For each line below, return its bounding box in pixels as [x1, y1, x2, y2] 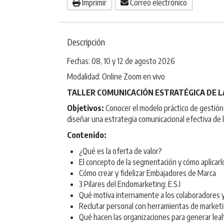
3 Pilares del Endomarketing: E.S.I [78, 178, 180, 189]
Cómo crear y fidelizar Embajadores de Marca [78, 167, 216, 178]
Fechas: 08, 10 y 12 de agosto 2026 [66, 55, 175, 66]
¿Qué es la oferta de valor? [78, 145, 162, 156]
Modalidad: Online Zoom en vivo [66, 71, 165, 82]
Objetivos [66, 103, 101, 113]
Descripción [66, 36, 105, 47]
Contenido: [66, 129, 106, 140]
